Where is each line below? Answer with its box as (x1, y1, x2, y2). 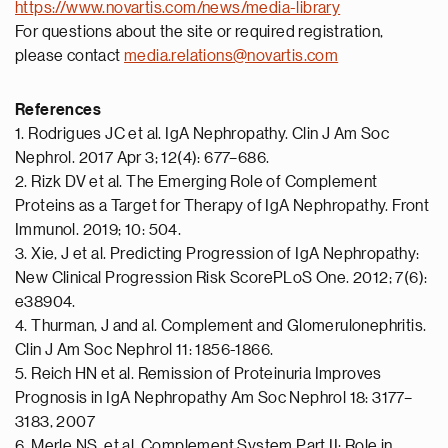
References (15, 102, 101, 118)
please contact (15, 48, 125, 64)
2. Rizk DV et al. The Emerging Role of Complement (15, 174, 378, 190)
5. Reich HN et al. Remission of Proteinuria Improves (15, 366, 382, 382)
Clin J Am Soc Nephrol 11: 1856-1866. (15, 342, 274, 358)
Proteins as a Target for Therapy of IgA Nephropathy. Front (15, 198, 430, 214)
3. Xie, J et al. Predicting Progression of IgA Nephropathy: (15, 246, 420, 262)
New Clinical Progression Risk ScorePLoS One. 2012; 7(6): (15, 270, 428, 286)
